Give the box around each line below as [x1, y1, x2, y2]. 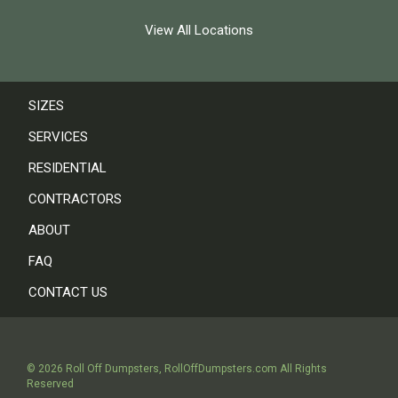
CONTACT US [28, 283, 107, 300]
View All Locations [145, 21, 253, 38]
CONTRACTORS [28, 190, 122, 207]
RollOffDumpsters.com [164, 362, 277, 375]
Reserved [27, 377, 74, 390]
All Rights [277, 362, 327, 375]
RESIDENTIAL [28, 159, 107, 176]
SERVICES [28, 128, 88, 145]
